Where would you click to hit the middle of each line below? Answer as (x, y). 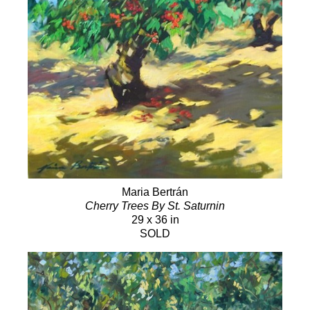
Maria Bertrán (155, 192)
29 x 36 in (155, 219)
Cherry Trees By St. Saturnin (155, 206)
